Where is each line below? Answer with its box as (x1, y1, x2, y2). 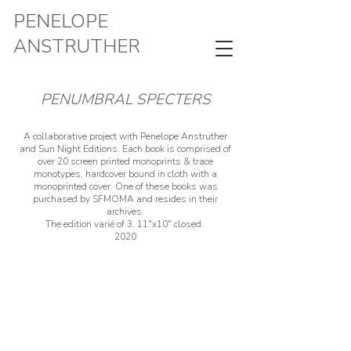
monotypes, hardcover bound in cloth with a (34, 168, 217, 180)
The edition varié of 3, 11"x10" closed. (45, 218, 206, 230)
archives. (107, 205, 144, 218)
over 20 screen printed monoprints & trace (38, 155, 213, 168)
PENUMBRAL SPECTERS (40, 89, 211, 110)
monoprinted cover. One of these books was (33, 180, 218, 193)
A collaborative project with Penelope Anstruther (24, 130, 227, 143)
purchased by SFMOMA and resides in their (33, 193, 218, 205)
